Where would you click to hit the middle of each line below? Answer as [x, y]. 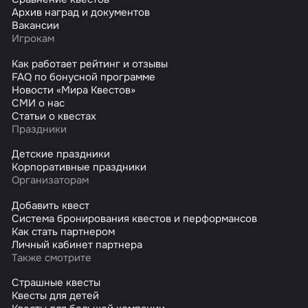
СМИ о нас [38, 103]
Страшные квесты [56, 283]
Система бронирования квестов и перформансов [135, 218]
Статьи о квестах [54, 116]
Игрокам [33, 39]
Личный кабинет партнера [77, 244]
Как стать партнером [64, 231]
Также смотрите [52, 257]
